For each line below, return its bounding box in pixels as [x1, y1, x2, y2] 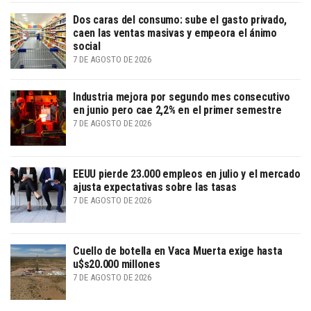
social [73, 39, 101, 53]
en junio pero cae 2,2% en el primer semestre [73, 103, 282, 117]
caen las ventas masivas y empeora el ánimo [73, 26, 277, 40]
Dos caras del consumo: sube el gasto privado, [73, 12, 287, 26]
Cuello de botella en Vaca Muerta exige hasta [73, 244, 283, 258]
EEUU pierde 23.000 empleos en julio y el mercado [73, 167, 301, 180]
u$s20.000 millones [73, 257, 160, 271]
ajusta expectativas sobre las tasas [73, 180, 237, 194]
